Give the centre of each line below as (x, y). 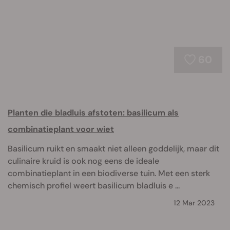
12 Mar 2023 (194, 203)
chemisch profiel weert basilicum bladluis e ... (94, 186)
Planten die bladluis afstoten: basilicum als (93, 113)
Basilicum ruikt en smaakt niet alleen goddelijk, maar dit (113, 149)
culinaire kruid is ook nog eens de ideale (83, 161)
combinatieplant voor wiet (61, 129)
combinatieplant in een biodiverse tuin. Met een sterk (109, 173)
